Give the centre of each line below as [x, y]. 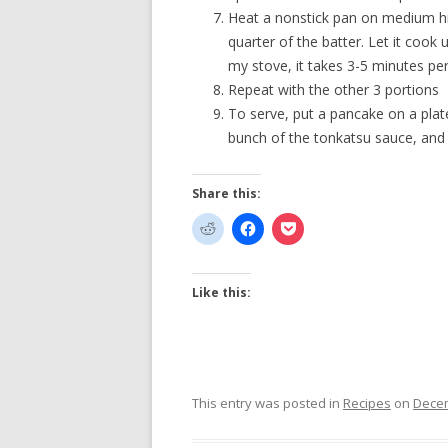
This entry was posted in [267, 403]
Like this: [221, 292]
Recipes [367, 403]
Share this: [226, 193]
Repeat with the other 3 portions [333, 89]
